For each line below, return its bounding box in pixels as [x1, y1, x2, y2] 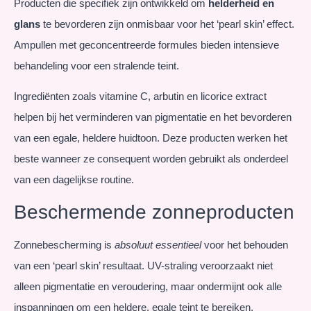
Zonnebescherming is [14, 238, 115, 251]
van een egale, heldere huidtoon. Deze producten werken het [14, 132, 287, 144]
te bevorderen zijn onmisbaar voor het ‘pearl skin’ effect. [40, 17, 294, 30]
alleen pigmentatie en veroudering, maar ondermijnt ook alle [14, 280, 282, 292]
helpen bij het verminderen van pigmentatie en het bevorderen [14, 111, 292, 124]
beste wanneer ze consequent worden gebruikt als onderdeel [14, 153, 288, 165]
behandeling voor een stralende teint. [14, 59, 179, 72]
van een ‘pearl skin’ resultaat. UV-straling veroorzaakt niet [14, 259, 273, 271]
